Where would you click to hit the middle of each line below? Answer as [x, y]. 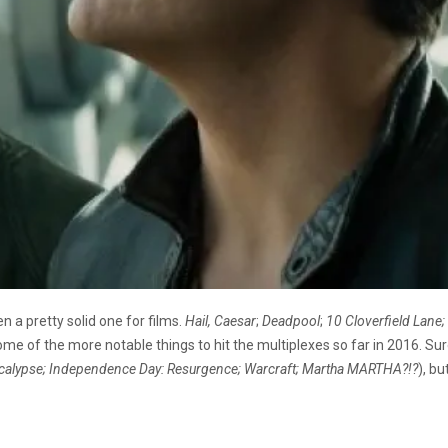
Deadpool [291, 320]
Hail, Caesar [220, 320]
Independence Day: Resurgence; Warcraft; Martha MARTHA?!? [233, 368]
